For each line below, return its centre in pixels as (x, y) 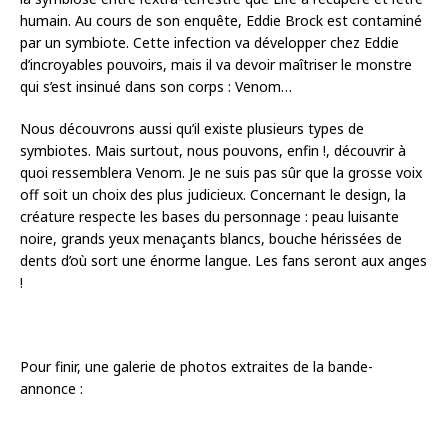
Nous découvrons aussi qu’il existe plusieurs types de (192, 129)
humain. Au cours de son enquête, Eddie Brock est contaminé (221, 21)
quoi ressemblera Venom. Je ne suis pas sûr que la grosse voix (221, 173)
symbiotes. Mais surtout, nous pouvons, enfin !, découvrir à (213, 151)
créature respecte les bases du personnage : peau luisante (209, 217)
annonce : (51, 389)
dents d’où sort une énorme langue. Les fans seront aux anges (223, 261)
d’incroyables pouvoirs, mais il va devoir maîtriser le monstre (216, 65)
